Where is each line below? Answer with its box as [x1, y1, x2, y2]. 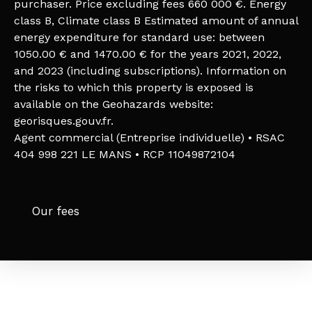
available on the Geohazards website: [14, 97, 213, 111]
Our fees [32, 204, 79, 218]
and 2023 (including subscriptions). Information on [14, 63, 286, 77]
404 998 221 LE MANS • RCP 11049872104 [14, 147, 235, 161]
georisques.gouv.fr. [14, 114, 114, 127]
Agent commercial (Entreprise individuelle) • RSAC [14, 130, 285, 144]
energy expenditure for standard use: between [14, 30, 265, 44]
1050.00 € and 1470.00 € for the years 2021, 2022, [14, 47, 281, 61]
